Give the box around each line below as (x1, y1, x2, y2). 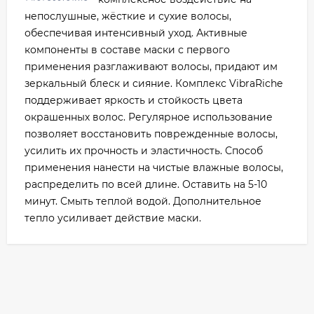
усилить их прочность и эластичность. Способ (25, 144, 263, 158)
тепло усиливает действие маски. (25, 212, 201, 225)
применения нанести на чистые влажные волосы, (25, 161, 283, 175)
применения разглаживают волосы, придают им (25, 60, 278, 74)
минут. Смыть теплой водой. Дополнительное (25, 195, 261, 208)
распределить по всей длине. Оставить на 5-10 (25, 178, 267, 191)
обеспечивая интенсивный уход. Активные (25, 27, 247, 40)
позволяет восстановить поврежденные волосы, (25, 128, 278, 141)
